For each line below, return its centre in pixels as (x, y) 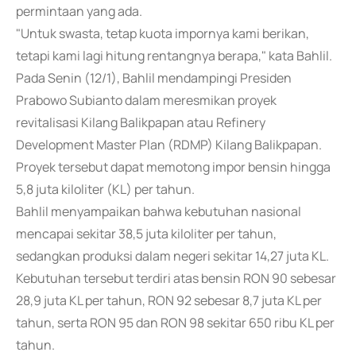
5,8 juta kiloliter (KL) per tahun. (105, 189)
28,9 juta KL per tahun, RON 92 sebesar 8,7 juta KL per (169, 300)
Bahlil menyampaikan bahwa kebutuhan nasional (159, 211)
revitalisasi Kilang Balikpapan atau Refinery (141, 122)
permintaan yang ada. (79, 11)
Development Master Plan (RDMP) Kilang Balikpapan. (169, 145)
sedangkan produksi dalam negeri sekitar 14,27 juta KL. (172, 256)
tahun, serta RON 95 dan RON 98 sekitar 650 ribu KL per (175, 323)
